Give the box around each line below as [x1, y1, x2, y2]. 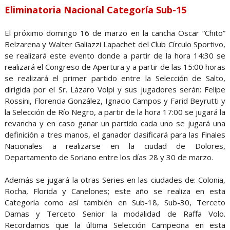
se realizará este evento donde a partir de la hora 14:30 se [4, 50, 226, 61]
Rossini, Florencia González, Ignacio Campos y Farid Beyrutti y [4, 95, 226, 106]
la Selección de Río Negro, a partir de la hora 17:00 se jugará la [4, 106, 226, 117]
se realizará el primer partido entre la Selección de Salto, [4, 72, 226, 83]
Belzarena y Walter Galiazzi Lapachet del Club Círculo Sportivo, [4, 39, 226, 49]
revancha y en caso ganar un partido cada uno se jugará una [4, 118, 226, 128]
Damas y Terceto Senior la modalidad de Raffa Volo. [4, 208, 226, 219]
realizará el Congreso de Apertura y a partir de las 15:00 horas [4, 61, 226, 72]
